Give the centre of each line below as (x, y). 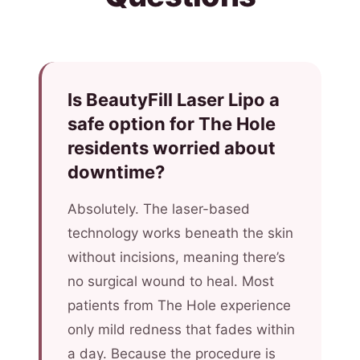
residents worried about (172, 148)
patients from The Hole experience (179, 305)
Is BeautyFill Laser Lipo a (174, 100)
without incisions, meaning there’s (176, 257)
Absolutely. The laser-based (159, 209)
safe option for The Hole (172, 124)
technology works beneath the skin (180, 233)
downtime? (116, 172)
